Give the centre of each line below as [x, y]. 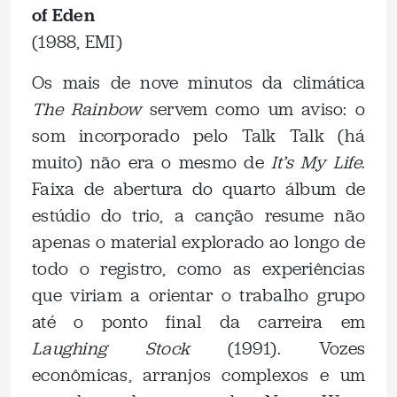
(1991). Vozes [278, 348]
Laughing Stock [111, 348]
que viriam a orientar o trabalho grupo [198, 295]
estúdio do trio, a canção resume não [198, 215]
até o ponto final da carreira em [198, 322]
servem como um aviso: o [253, 109]
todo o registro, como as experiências [198, 269]
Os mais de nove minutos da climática [198, 82]
